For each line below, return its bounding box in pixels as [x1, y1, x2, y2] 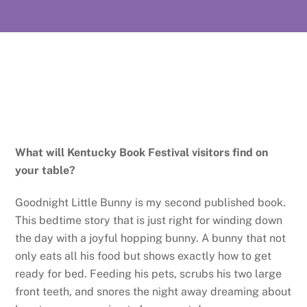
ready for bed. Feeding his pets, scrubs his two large [15, 267, 282, 280]
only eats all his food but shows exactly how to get [15, 249, 272, 262]
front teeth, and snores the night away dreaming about [15, 284, 292, 298]
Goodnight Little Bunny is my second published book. [15, 195, 286, 209]
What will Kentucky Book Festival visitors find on [15, 145, 269, 159]
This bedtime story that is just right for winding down [15, 213, 283, 227]
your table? [15, 163, 76, 177]
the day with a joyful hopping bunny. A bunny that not [15, 231, 286, 245]
